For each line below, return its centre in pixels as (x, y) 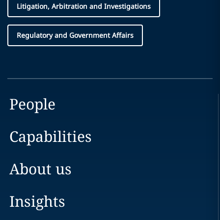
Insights (37, 201)
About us (40, 169)
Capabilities (50, 136)
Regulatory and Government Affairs (75, 35)
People (32, 104)
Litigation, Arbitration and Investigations (84, 6)
